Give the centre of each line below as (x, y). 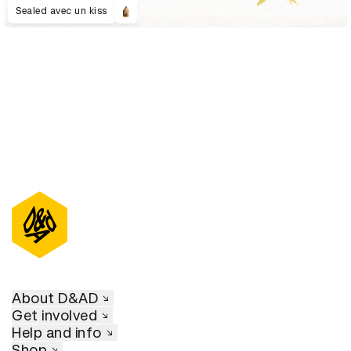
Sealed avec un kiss (62, 11)
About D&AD (55, 298)
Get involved (54, 315)
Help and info (57, 332)
